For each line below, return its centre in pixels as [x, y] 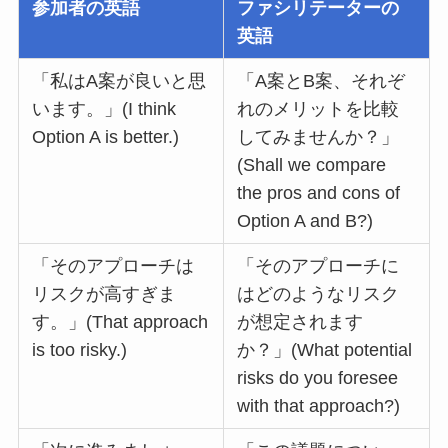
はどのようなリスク [318, 293]
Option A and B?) [305, 220]
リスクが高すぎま [104, 293]
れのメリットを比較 [318, 108]
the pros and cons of [319, 192]
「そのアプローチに [318, 265]
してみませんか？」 [318, 136]
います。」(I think [104, 108]
